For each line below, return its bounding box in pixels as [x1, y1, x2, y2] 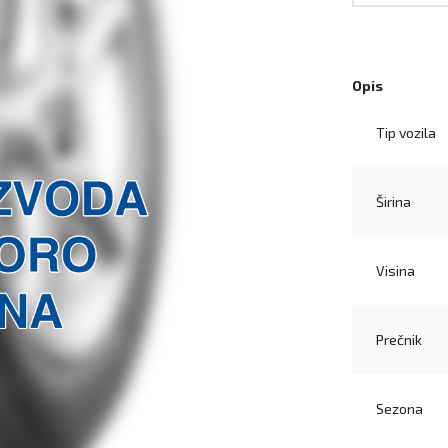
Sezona [375, 400, 423, 417]
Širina [375, 193, 411, 210]
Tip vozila [375, 124, 436, 141]
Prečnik [375, 331, 422, 348]
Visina [375, 262, 415, 279]
